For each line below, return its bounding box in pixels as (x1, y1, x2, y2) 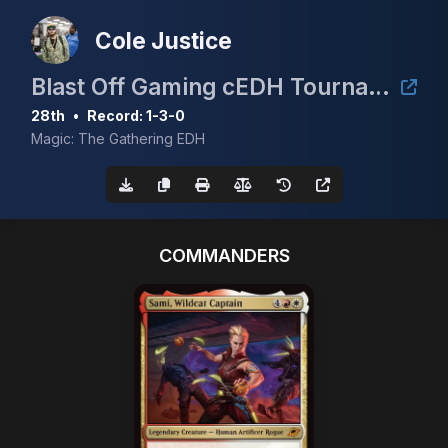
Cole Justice (95, 26, 232, 54)
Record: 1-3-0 (87, 107, 185, 124)
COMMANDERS (158, 244, 290, 266)
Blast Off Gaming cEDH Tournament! (368, 73, 390, 100)
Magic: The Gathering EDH (31, 130, 205, 147)
